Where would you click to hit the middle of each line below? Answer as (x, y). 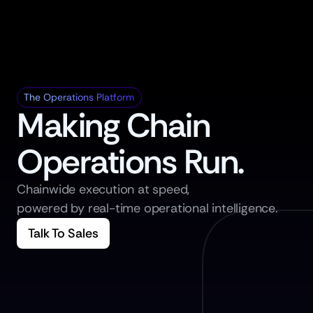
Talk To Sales (63, 233)
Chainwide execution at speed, (103, 189)
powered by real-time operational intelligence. (147, 208)
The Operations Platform (79, 97)
